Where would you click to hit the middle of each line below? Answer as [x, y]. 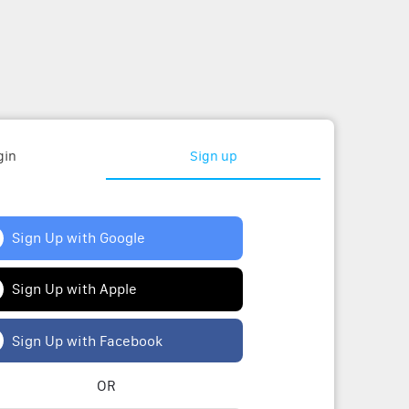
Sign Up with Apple [74, 288]
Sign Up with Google [79, 237]
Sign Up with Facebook [87, 341]
